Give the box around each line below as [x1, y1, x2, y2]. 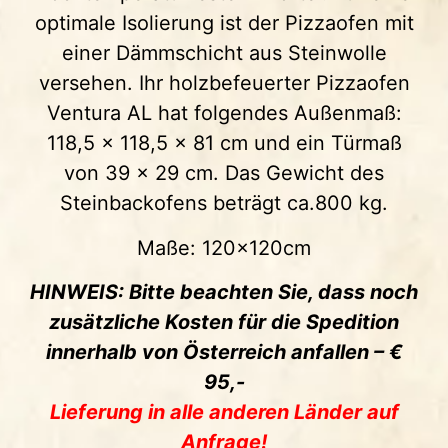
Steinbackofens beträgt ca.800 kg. [60, 191, 388, 216]
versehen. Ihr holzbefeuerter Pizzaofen [38, 71, 410, 96]
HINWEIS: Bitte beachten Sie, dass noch [30, 280, 418, 305]
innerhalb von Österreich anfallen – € [45, 340, 403, 365]
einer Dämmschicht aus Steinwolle [61, 41, 387, 66]
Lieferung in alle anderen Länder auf [49, 400, 399, 425]
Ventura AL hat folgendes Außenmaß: [46, 101, 402, 126]
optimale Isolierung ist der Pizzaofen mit [34, 11, 414, 36]
